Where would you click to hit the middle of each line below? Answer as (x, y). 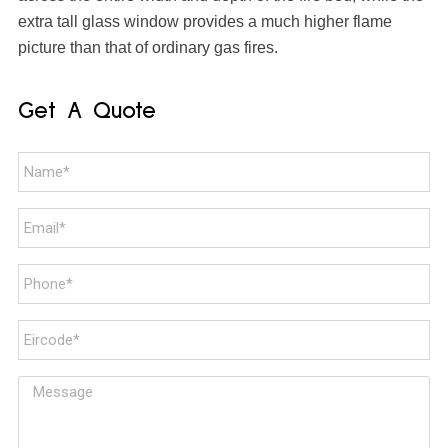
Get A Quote (86, 110)
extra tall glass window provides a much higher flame (204, 21)
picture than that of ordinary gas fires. (147, 47)
